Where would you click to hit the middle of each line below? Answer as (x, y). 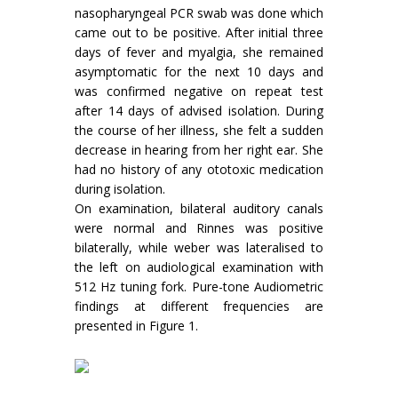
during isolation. (120, 189)
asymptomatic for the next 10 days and (199, 72)
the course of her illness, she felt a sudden (199, 130)
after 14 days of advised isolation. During (199, 111)
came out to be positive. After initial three (199, 32)
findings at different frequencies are (199, 306)
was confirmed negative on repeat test (199, 91)
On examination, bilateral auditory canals (199, 208)
